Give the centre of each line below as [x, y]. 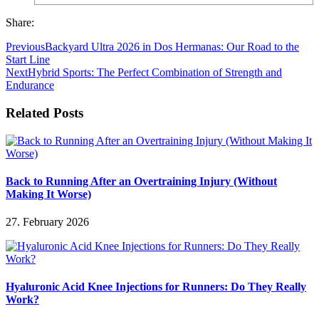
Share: [20, 23]
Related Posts [45, 113]
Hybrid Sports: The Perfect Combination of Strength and [155, 73]
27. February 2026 [47, 222]
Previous [25, 47]
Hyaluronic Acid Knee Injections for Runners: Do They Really [156, 287]
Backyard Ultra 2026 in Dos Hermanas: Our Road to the [172, 47]
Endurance [30, 85]
